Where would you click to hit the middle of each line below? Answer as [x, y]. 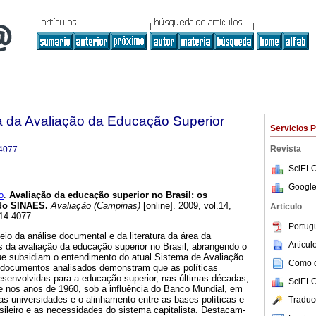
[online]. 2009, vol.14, [186, 206]
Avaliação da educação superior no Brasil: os [107, 195]
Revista [286, 149]
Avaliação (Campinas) [94, 206]
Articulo [286, 207]
